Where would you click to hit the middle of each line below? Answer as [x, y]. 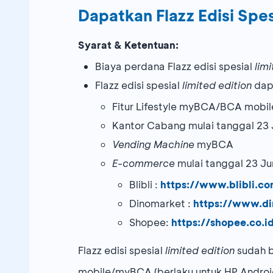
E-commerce [144, 163]
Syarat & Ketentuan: [128, 45]
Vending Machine [153, 144]
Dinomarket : [161, 204]
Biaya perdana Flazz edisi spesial [175, 66]
